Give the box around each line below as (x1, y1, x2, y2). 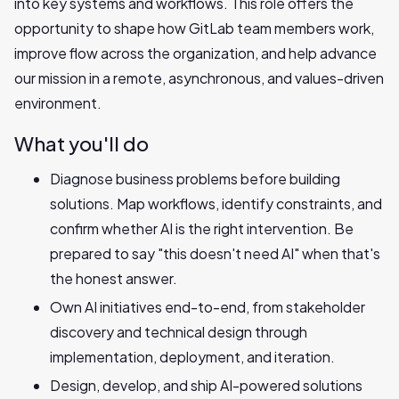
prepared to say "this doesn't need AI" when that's (50, 244, 380, 263)
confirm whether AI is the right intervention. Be (50, 219, 354, 238)
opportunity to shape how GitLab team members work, (14, 19, 374, 37)
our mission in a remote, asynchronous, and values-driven (14, 69, 384, 87)
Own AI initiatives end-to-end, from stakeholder (50, 297, 365, 316)
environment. (14, 94, 102, 112)
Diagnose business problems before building (50, 169, 340, 188)
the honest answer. (50, 269, 177, 288)
